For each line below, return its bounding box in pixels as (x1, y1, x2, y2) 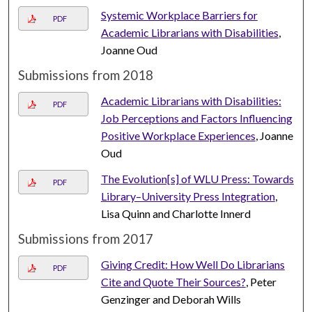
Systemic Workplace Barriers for (100, 8, 258, 22)
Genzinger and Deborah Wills (100, 292, 241, 306)
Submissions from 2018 (18, 68, 154, 84)
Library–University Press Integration (100, 189, 275, 203)
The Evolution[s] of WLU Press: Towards (100, 172, 294, 186)
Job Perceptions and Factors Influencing (100, 111, 292, 125)
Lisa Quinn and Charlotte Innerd (100, 207, 251, 221)
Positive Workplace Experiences (100, 129, 256, 143)
